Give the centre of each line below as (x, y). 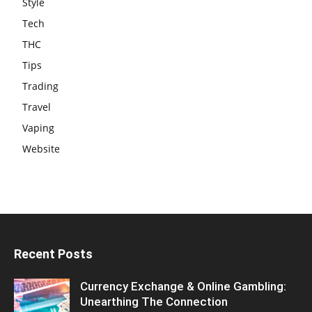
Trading (40, 86)
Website (41, 149)
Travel (37, 107)
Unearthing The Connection (154, 302)
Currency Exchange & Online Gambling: (183, 287)
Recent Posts (53, 254)
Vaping (38, 128)
